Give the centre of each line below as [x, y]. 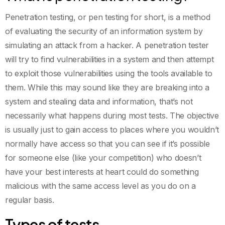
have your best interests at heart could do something [102, 172]
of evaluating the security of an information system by [104, 31]
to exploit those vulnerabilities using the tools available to [109, 73]
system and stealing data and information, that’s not [99, 101]
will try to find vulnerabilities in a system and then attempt [109, 59]
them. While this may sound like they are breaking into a [107, 87]
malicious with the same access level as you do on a [100, 186]
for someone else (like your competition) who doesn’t [103, 157]
